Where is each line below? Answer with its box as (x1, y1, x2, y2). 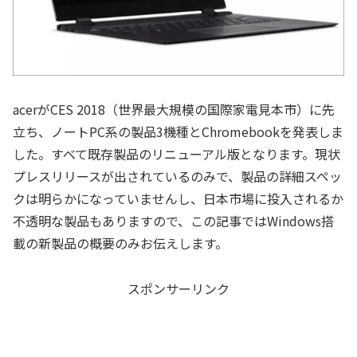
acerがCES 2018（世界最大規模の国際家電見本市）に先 (13, 100, 335, 120)
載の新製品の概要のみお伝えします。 (13, 233, 228, 253)
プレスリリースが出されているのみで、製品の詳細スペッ (13, 167, 342, 186)
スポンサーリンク (127, 279, 229, 299)
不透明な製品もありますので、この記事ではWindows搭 (13, 211, 334, 231)
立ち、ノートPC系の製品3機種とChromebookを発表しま (13, 122, 343, 142)
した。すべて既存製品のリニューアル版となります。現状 (13, 144, 340, 164)
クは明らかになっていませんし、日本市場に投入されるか (13, 189, 343, 209)
